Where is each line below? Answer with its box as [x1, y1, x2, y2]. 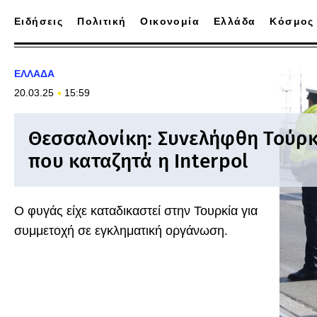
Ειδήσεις [14, 16, 64, 27]
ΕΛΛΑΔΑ [14, 68, 54, 79]
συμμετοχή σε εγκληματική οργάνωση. [14, 224, 228, 238]
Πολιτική [77, 16, 127, 27]
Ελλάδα [214, 16, 256, 27]
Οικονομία [140, 16, 200, 27]
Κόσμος [270, 16, 314, 27]
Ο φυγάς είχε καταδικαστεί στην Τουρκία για [14, 204, 258, 218]
